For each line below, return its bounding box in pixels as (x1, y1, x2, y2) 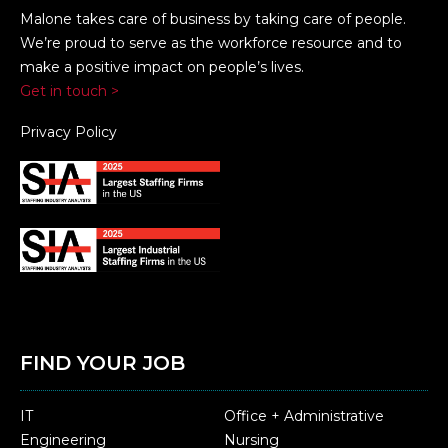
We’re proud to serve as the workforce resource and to (20, 34, 402, 53)
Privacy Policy (20, 123, 117, 142)
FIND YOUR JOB (20, 350, 185, 375)
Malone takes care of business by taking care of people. (20, 10, 406, 29)
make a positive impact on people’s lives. (20, 58, 304, 77)
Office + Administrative (224, 406, 384, 425)
